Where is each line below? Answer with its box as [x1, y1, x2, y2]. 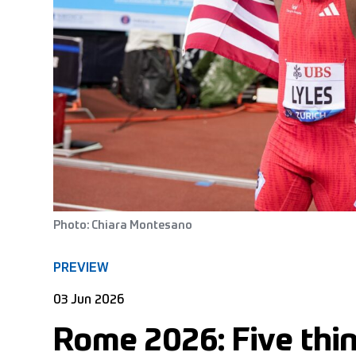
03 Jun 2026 [53, 293, 124, 307]
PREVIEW [53, 261, 109, 275]
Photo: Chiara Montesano [53, 219, 192, 231]
